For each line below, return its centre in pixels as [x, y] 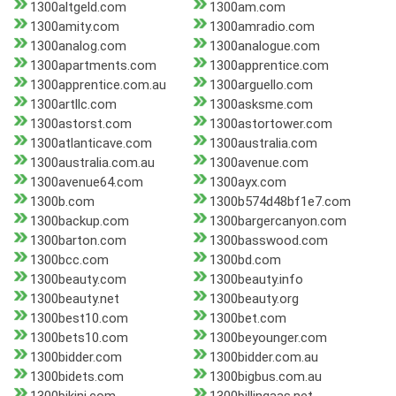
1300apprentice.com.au [98, 85]
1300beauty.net [75, 299]
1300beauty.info [256, 280]
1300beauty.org [254, 299]
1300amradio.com [262, 27]
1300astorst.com [81, 124]
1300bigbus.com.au [265, 377]
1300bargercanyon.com [278, 221]
